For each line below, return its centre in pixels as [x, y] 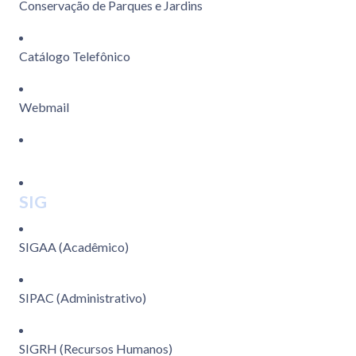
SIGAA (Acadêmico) [74, 247]
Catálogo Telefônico [75, 56]
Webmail [44, 107]
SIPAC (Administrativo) [83, 298]
